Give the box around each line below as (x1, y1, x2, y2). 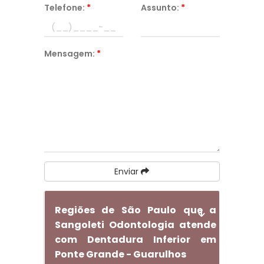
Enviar (114, 166, 141, 177)
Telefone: (44, 2, 87, 14)
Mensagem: (44, 48, 97, 60)
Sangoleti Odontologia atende (54, 218, 217, 232)
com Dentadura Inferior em (54, 233, 217, 246)
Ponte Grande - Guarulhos (54, 247, 186, 261)
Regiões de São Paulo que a (54, 203, 217, 217)
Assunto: (140, 2, 181, 14)
